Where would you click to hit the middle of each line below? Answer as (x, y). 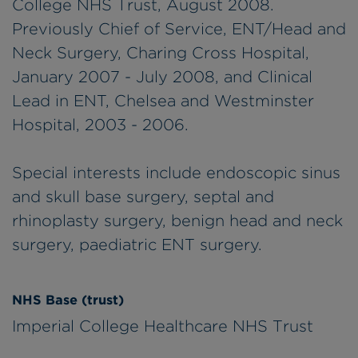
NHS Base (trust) (68, 300)
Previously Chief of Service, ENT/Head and (179, 29)
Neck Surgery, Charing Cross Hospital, (161, 53)
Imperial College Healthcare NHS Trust (163, 326)
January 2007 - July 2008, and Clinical (162, 77)
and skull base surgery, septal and (143, 197)
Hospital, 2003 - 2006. (100, 125)
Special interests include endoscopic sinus (176, 173)
